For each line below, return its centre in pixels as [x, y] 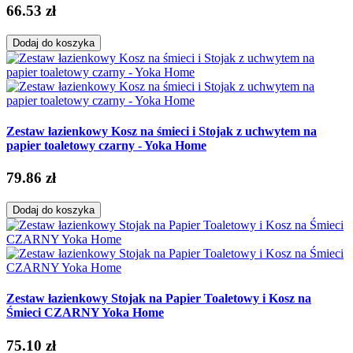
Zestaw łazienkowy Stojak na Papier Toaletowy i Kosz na [159, 299]
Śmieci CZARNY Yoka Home [85, 313]
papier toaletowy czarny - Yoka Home [106, 145]
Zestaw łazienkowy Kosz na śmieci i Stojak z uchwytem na [162, 131]
